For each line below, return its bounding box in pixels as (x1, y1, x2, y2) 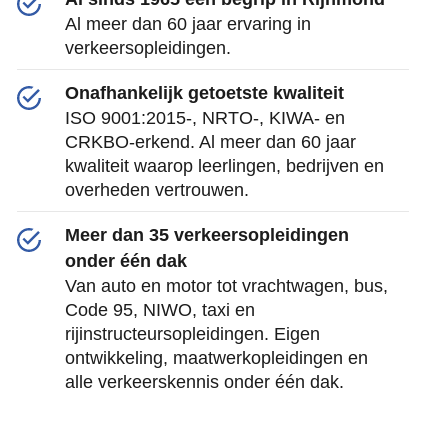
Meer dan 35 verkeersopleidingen (64, 225, 349, 245)
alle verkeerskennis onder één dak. (64, 372, 344, 392)
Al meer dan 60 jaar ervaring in (64, 14, 311, 34)
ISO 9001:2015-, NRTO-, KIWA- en (64, 108, 345, 128)
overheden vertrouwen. (64, 180, 249, 200)
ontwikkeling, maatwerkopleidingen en (64, 348, 368, 368)
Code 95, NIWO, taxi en (64, 300, 255, 320)
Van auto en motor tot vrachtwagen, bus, (64, 276, 388, 296)
